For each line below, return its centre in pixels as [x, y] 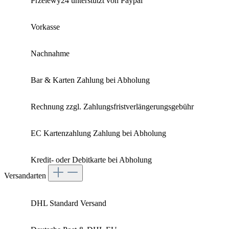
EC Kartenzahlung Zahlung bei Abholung [98, 133]
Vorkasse [45, 27]
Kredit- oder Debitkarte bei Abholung [91, 159]
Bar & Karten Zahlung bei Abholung [90, 80]
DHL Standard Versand [68, 203]
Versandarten [26, 175]
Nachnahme [50, 53]
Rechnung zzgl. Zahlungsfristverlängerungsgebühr [112, 106]
